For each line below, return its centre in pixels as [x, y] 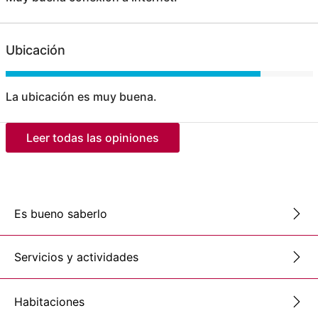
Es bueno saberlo [61, 213]
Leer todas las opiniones [92, 138]
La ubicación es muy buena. [81, 97]
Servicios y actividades [76, 257]
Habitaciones [49, 302]
